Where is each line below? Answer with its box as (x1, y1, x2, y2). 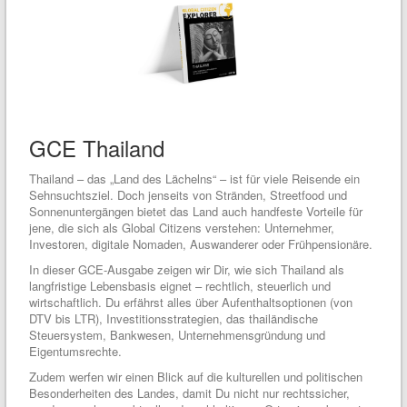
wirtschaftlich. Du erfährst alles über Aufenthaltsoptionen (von (29, 293, 352, 312)
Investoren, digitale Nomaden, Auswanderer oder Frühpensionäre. (29, 235, 372, 253)
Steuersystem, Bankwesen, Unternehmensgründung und (29, 326, 325, 344)
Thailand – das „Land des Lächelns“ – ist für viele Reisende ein (29, 170, 360, 188)
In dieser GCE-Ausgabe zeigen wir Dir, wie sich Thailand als (29, 261, 344, 279)
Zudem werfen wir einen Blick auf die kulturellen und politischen (29, 368, 362, 386)
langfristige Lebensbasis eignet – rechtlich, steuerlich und (29, 277, 331, 295)
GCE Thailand (29, 132, 164, 164)
